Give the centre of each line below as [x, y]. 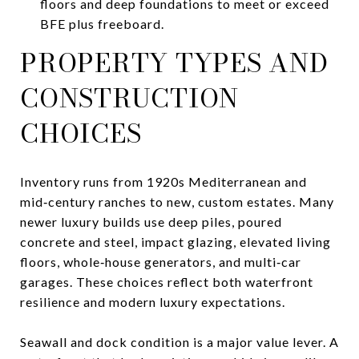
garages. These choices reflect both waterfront [167, 281]
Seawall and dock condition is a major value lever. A [179, 341]
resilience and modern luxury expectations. [153, 301]
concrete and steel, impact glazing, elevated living [175, 241]
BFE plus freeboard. [102, 23]
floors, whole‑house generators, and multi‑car [161, 261]
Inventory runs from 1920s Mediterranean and [163, 181]
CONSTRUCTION [129, 98]
